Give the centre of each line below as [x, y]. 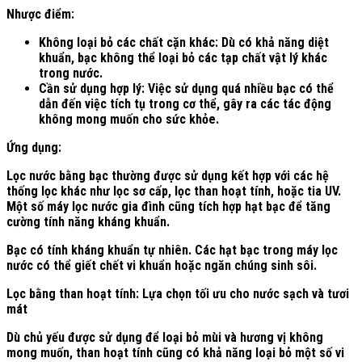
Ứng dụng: [34, 147]
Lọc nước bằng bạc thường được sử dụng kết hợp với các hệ [168, 175]
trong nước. [71, 73]
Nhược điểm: [40, 14]
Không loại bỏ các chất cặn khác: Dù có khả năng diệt [184, 42]
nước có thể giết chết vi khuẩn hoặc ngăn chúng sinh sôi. [162, 265]
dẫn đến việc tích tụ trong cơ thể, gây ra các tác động [185, 103]
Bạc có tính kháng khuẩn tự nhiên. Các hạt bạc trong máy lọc [172, 250]
